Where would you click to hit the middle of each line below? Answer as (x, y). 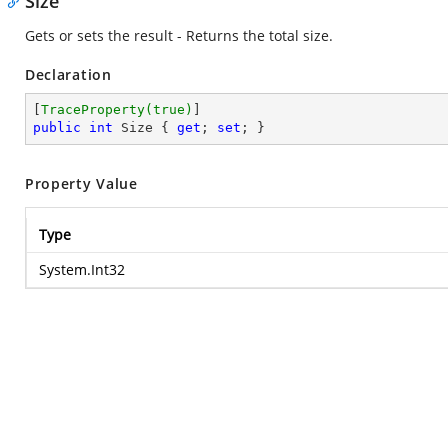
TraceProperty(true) (117, 109)
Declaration (68, 74)
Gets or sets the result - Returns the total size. (179, 35)
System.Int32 (82, 269)
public (57, 127)
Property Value (81, 183)
